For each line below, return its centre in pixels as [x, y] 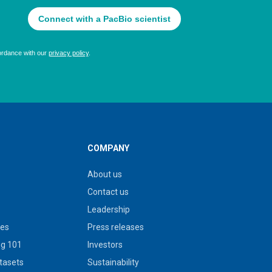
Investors [105, 245]
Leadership [108, 209]
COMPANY [108, 148]
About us [104, 174]
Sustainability [113, 262]
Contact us [108, 192]
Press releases [115, 227]
